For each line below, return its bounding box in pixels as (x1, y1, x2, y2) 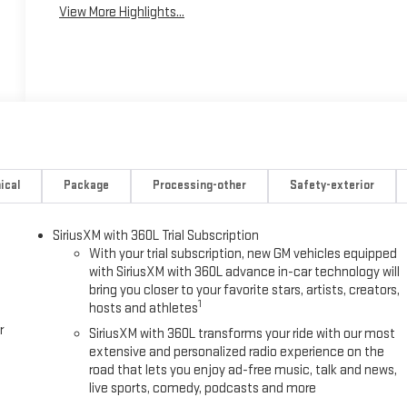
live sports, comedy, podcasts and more (89, 380, 317, 398)
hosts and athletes (89, 300, 199, 318)
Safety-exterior (289, 178, 374, 194)
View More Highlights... (59, 4, 185, 22)
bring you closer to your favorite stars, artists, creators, (89, 282, 401, 300)
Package (64, 178, 110, 194)
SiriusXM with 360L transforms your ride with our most (89, 325, 396, 343)
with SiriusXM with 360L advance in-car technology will (89, 263, 401, 282)
